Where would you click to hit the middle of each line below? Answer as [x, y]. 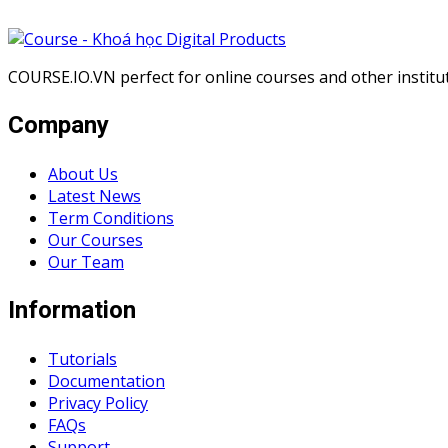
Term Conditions [111, 218]
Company [58, 126]
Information [72, 310]
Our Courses [95, 240]
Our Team [86, 262]
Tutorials [82, 358]
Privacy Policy [98, 402]
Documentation [106, 380]
